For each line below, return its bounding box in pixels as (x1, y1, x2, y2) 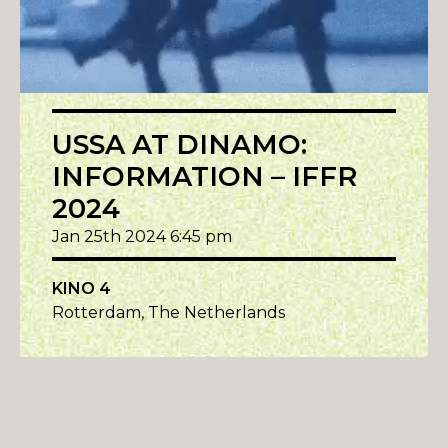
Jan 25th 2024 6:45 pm (52, 227, 232, 247)
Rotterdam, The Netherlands (52, 303, 285, 323)
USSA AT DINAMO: (52, 128, 307, 162)
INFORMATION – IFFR (52, 160, 357, 194)
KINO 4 (52, 279, 111, 299)
